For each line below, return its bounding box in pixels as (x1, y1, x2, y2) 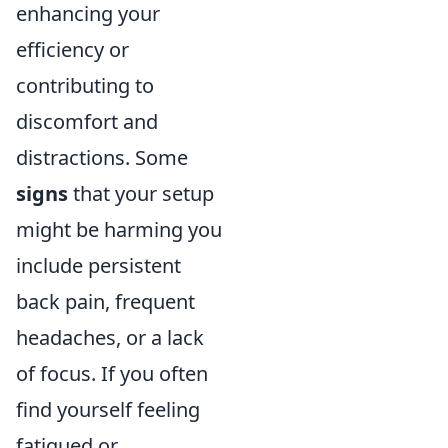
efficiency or (16, 35, 129, 63)
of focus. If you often (16, 359, 208, 387)
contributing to (16, 71, 154, 99)
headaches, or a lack (16, 323, 204, 351)
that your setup (68, 179, 214, 207)
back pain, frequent (16, 287, 195, 315)
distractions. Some (16, 143, 188, 171)
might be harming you (16, 215, 222, 243)
